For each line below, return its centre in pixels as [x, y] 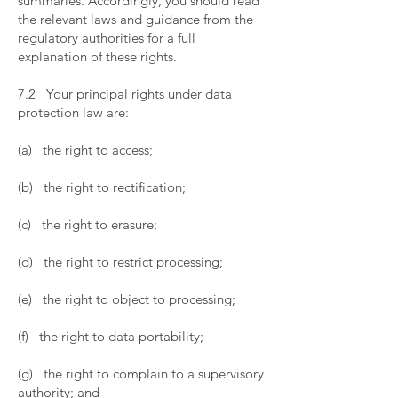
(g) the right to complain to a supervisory [141, 374]
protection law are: [75, 112]
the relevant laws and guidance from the [135, 19]
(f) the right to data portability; [112, 336]
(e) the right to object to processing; [128, 299]
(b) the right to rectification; [103, 187]
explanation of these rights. [99, 56]
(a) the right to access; [87, 150]
